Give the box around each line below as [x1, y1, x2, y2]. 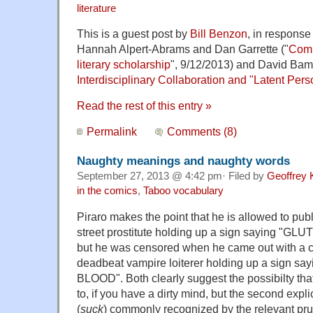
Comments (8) [167, 125, 238, 138]
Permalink [87, 125, 137, 138]
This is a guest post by [77, 27, 190, 41]
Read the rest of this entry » [77, 99, 212, 112]
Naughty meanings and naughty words [77, 154, 290, 168]
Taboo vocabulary [143, 185, 224, 197]
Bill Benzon [190, 27, 247, 41]
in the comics [77, 185, 138, 197]
